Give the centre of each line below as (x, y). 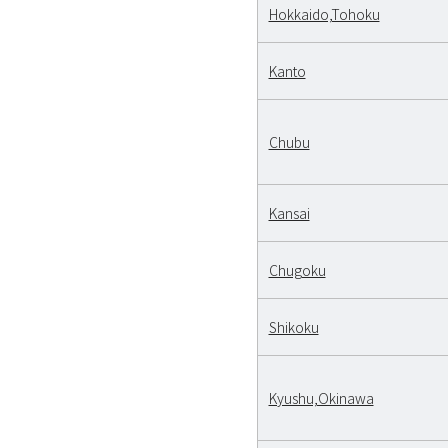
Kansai (289, 212)
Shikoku (293, 326)
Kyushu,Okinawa (321, 397)
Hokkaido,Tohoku (324, 13)
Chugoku (297, 269)
